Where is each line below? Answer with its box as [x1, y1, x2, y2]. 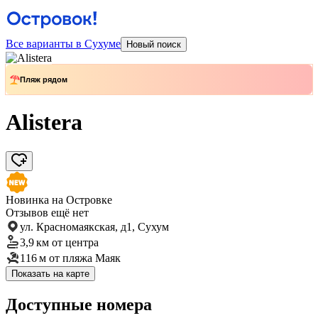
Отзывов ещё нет [6, 206, 89, 219]
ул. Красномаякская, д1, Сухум [20, 220, 169, 233]
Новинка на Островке [6, 193, 112, 206]
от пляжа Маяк [49, 251, 121, 264]
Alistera [6, 109, 82, 136]
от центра [52, 236, 99, 248]
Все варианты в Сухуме [6, 38, 121, 50]
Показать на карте [11, 268, 89, 279]
